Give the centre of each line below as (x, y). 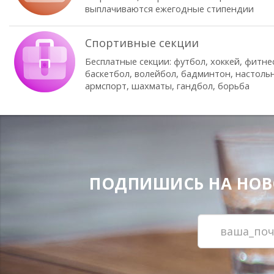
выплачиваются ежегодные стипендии (169, 9)
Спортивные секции (142, 43)
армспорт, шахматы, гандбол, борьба (167, 86)
